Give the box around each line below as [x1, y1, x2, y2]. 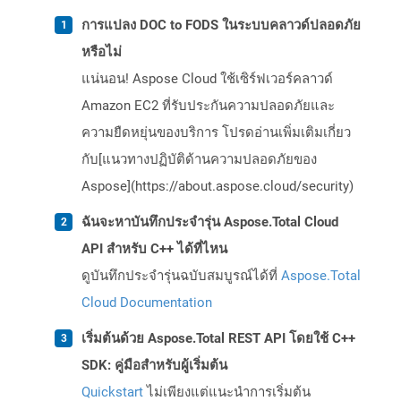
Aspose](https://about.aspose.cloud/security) [81, 178, 354, 195]
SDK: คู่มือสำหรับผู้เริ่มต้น [81, 357, 227, 374]
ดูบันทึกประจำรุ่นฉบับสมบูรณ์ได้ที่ [81, 268, 281, 285]
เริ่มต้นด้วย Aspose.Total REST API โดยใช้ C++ [81, 330, 355, 347]
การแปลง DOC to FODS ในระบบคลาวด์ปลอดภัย [81, 17, 361, 34]
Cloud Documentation [81, 294, 212, 311]
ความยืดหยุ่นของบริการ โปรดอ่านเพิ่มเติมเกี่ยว [81, 124, 351, 141]
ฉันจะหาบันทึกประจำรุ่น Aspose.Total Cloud [81, 214, 338, 231]
